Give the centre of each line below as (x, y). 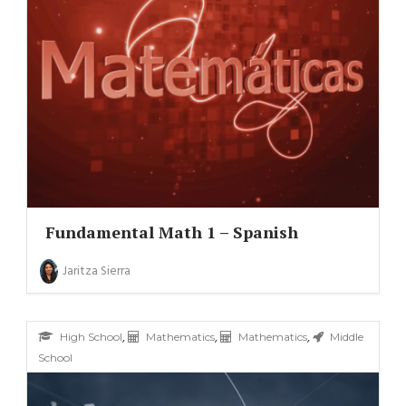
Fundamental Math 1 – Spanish (171, 232)
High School (91, 337)
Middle (346, 337)
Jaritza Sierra (96, 272)
